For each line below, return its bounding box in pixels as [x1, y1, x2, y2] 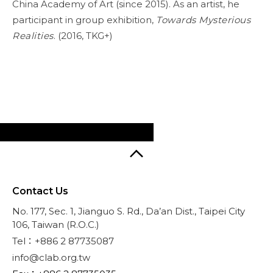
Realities [12, 30, 54, 41]
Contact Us [12, 185, 68, 197]
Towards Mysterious [156, 14, 250, 26]
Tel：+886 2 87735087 [12, 235, 114, 247]
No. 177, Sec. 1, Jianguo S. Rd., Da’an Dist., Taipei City [12, 205, 245, 217]
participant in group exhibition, [12, 14, 156, 26]
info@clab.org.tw [12, 252, 90, 263]
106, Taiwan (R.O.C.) [12, 219, 99, 230]
